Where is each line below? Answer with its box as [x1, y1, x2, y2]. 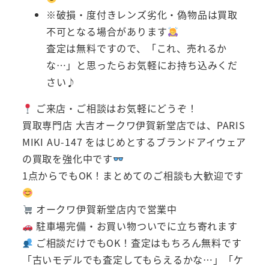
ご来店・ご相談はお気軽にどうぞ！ [33, 101, 198, 116]
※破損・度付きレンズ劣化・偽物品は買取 [46, 7, 238, 22]
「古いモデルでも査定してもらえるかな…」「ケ [22, 252, 244, 267]
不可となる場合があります [46, 24, 168, 39]
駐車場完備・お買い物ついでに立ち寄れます [33, 219, 238, 234]
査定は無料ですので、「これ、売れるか [46, 41, 228, 56]
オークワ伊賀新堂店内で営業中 [33, 202, 178, 217]
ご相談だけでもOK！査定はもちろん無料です [33, 235, 242, 250]
